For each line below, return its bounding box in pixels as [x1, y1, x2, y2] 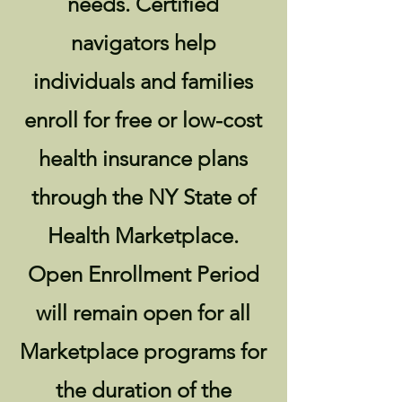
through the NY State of [31, 184, 256, 210]
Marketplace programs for [20, 338, 267, 364]
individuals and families [33, 68, 253, 94]
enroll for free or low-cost [24, 107, 262, 133]
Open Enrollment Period [27, 261, 259, 287]
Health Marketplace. [48, 223, 239, 249]
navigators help [70, 30, 216, 56]
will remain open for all [36, 300, 250, 326]
